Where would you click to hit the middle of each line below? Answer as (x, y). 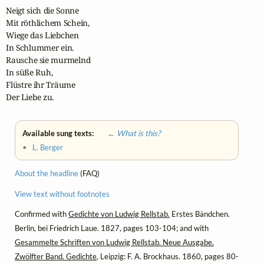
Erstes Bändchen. (200, 214)
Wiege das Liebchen (42, 35)
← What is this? (128, 133)
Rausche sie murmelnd (48, 60)
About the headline (47, 174)
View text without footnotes (62, 194)
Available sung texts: (59, 133)
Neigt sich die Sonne (42, 11)
